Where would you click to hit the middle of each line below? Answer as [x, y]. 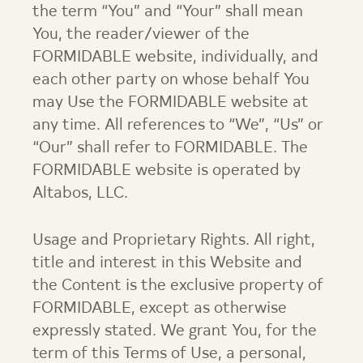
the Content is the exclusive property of [178, 286]
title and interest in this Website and [167, 263]
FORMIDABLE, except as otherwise [160, 309]
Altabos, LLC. [80, 194]
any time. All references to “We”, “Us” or [178, 126]
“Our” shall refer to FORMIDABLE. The [170, 148]
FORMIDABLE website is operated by [167, 171]
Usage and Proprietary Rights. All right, [174, 241]
